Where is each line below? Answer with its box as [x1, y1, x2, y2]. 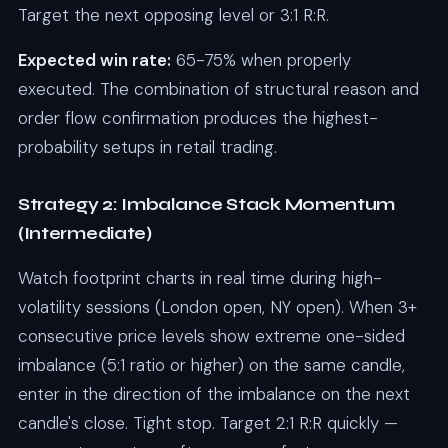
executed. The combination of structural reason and [17, 77, 419, 100]
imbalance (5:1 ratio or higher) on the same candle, [17, 353, 405, 376]
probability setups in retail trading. [17, 135, 277, 158]
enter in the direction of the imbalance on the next [17, 382, 410, 405]
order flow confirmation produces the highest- [17, 106, 378, 129]
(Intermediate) [17, 222, 152, 244]
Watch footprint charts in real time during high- [17, 266, 382, 289]
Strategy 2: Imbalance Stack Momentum [17, 193, 396, 215]
